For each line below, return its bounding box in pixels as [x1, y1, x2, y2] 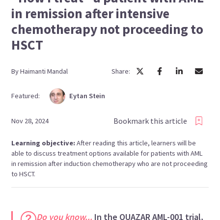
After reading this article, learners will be [77, 138, 196, 147]
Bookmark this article [113, 116, 187, 126]
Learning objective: [11, 138, 77, 147]
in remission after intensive [11, 4, 170, 22]
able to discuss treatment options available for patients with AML [11, 148, 203, 158]
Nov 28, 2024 [11, 116, 49, 125]
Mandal [47, 66, 68, 76]
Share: [111, 66, 130, 76]
